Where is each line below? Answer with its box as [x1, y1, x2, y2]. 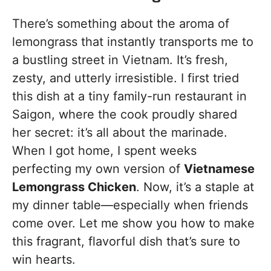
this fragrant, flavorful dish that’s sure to [12, 234, 240, 249]
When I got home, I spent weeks [12, 143, 197, 158]
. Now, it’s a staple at [136, 180, 254, 195]
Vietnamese [184, 162, 255, 177]
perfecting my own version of [12, 162, 184, 177]
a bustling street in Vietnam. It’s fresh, [12, 53, 228, 68]
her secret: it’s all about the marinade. [12, 125, 227, 140]
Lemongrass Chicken [12, 180, 136, 195]
